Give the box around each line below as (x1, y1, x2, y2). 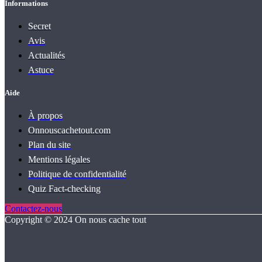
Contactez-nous (5, 204, 62, 214)
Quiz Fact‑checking (28, 184, 101, 194)
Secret (28, 20, 51, 31)
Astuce (28, 64, 54, 75)
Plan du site (28, 140, 71, 150)
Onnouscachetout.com (28, 125, 111, 136)
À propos (28, 111, 63, 121)
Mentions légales (28, 154, 90, 165)
